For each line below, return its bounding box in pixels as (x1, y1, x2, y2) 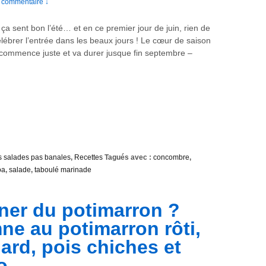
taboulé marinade (34, 166, 91, 175)
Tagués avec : (103, 153, 153, 162)
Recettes (74, 153, 103, 162)
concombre (153, 153, 189, 162)
